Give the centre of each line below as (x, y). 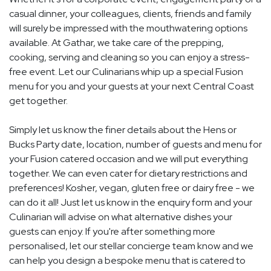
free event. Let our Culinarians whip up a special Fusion (126, 72)
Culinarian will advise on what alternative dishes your (121, 217)
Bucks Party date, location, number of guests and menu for (135, 145)
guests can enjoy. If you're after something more (112, 232)
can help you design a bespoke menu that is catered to (127, 261)
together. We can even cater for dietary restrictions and (128, 174)
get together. (38, 101)
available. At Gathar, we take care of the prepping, (116, 43)
